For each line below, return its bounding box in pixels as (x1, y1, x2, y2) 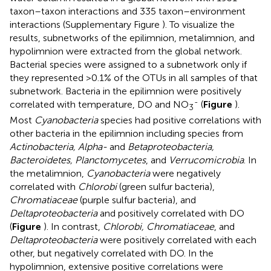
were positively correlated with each (97, 234, 256, 246)
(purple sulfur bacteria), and (77, 194, 196, 206)
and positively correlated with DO (97, 207, 244, 220)
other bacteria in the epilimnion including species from (10, 128, 243, 140)
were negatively (150, 168, 221, 180)
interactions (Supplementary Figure (10, 19, 162, 30)
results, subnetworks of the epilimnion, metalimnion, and (10, 32, 255, 44)
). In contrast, (44, 221, 103, 233)
